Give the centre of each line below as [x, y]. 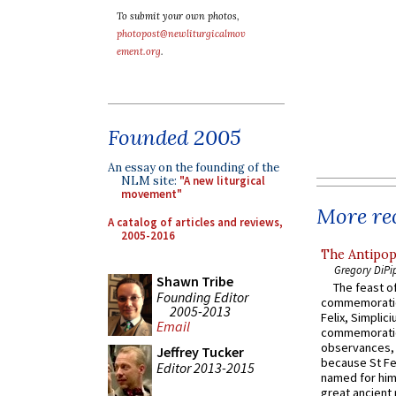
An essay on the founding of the [194, 168]
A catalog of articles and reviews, [195, 222]
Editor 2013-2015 [206, 367]
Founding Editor [202, 297]
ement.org [139, 51]
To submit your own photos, [178, 16]
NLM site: [150, 181]
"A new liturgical [222, 181]
